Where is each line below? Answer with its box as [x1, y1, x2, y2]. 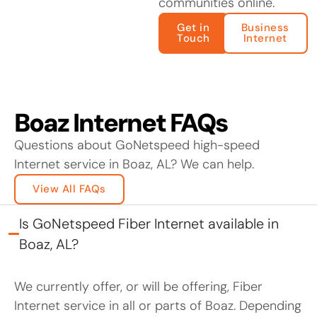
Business [241, 20, 289, 35]
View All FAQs [33, 181, 106, 196]
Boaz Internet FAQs [14, 105, 227, 139]
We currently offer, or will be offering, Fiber [14, 277, 263, 295]
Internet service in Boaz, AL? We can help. [14, 155, 254, 173]
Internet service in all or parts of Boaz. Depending [14, 296, 301, 314]
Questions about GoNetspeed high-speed [14, 136, 260, 154]
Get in [177, 20, 210, 35]
